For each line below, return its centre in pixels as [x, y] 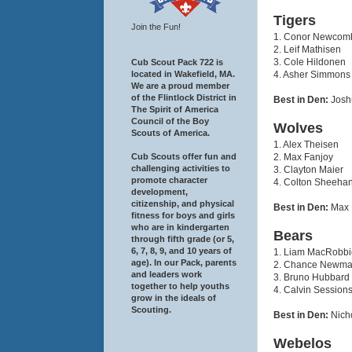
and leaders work [167, 274]
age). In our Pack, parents [184, 262]
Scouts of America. [170, 132]
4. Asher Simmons [312, 74]
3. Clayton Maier [308, 169]
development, [159, 191]
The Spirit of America [175, 109]
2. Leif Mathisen [307, 49]
